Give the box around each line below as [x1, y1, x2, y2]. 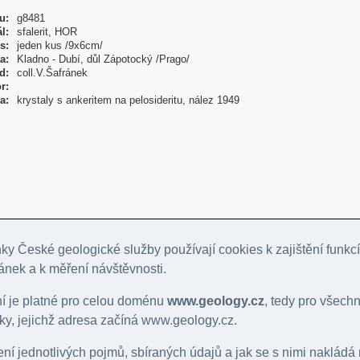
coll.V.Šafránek [17, 67, 88, 80]
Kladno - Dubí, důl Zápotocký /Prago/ [17, 53, 190, 66]
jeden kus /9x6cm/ [17, 39, 103, 52]
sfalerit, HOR [17, 26, 77, 39]
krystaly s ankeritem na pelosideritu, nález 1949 [17, 94, 239, 107]
